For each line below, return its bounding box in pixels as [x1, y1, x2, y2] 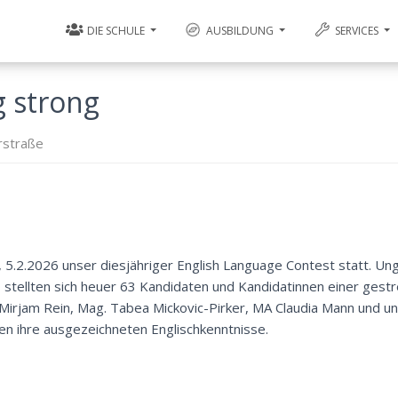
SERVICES [331, 23, 381, 38]
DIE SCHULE [84, 23, 148, 38]
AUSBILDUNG [203, 23, 277, 38]
